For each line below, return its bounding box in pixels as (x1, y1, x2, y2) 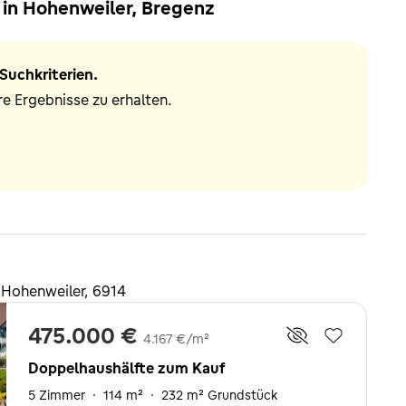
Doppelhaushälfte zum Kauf (28, 359, 225, 377)
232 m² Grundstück (161, 387, 277, 403)
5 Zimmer (28, 387, 85, 403)
